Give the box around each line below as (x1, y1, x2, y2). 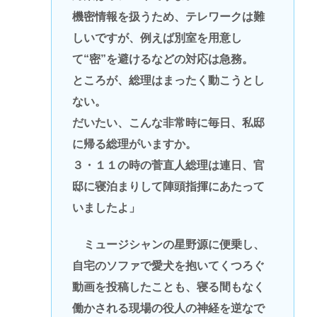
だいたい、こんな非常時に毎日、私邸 (71, 116, 265, 129)
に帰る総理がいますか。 (71, 137, 197, 150)
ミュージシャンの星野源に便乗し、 (71, 238, 265, 251)
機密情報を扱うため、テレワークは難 (71, 10, 265, 23)
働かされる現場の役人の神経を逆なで (71, 302, 265, 315)
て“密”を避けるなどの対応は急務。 (71, 52, 253, 65)
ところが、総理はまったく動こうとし (71, 74, 265, 86)
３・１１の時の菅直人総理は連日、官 (71, 158, 265, 171)
